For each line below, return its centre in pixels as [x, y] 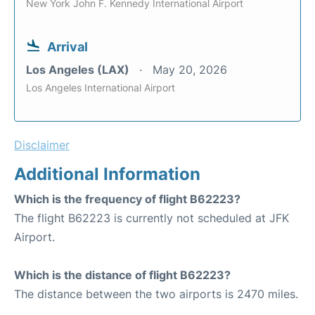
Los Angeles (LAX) [79, 70]
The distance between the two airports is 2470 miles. [156, 294]
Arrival [67, 47]
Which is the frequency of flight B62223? [127, 199]
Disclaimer [42, 145]
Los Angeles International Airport [101, 88]
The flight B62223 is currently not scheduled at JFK [152, 218]
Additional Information [107, 174]
